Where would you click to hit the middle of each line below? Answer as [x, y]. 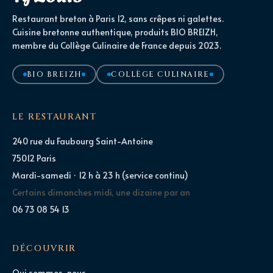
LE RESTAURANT [55, 116]
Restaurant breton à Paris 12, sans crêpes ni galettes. [118, 18]
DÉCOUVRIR [44, 248]
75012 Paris [34, 158]
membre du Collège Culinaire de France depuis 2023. [117, 45]
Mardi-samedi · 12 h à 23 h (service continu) [100, 175]
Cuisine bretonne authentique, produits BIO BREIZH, [115, 32]
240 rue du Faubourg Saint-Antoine [83, 141]
